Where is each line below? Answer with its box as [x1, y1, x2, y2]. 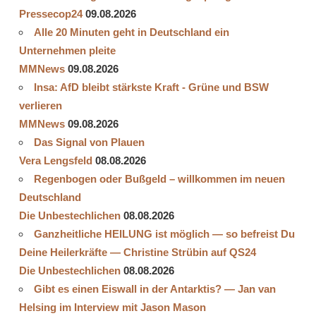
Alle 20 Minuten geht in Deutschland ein [34, 25, 229, 38]
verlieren [19, 99, 62, 111]
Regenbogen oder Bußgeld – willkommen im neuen [34, 172, 285, 185]
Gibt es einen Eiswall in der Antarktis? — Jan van [34, 282, 276, 295]
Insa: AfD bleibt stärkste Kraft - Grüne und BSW [34, 80, 269, 93]
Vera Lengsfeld [19, 154, 92, 166]
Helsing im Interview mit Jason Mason [19, 300, 206, 313]
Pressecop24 [19, 7, 83, 20]
